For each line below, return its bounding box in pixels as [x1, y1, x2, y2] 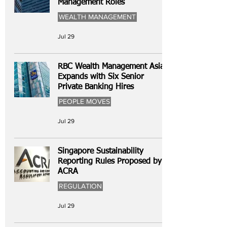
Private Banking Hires [58, 83, 134, 91]
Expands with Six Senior [58, 73, 144, 81]
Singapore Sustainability [58, 147, 143, 156]
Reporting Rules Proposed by [58, 158, 162, 166]
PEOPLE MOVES [59, 97, 110, 105]
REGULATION [59, 182, 102, 190]
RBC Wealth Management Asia [58, 63, 164, 71]
